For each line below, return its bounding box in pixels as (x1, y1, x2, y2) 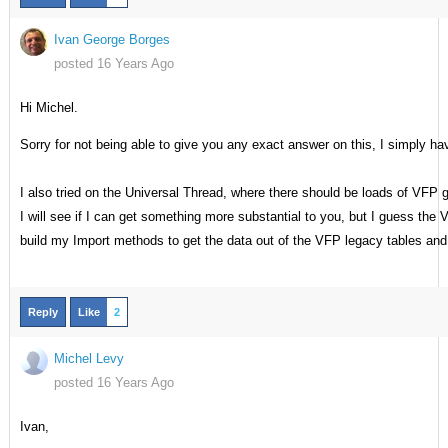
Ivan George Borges (53, 32, 170, 47)
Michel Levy (53, 351, 124, 366)
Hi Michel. (19, 100, 78, 115)
